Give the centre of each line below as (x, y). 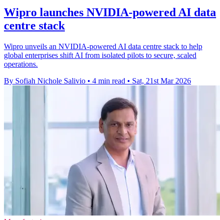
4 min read (109, 81)
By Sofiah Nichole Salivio (45, 81)
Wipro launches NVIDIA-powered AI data (110, 13)
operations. (21, 64)
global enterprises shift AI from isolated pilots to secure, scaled (100, 55)
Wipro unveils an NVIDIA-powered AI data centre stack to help (103, 47)
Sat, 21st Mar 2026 (162, 81)
